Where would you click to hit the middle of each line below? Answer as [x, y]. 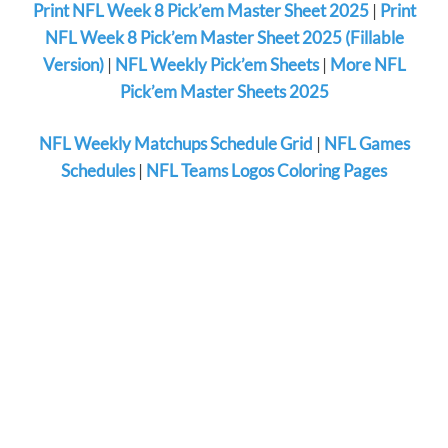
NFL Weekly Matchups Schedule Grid [175, 144]
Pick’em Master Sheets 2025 [224, 91]
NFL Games [366, 144]
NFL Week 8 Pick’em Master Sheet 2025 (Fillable [224, 37]
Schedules [98, 171]
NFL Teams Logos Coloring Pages [266, 171]
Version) [73, 64]
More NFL [367, 64]
